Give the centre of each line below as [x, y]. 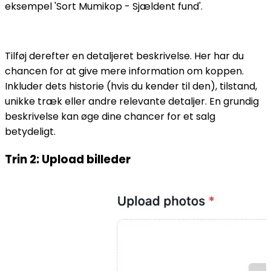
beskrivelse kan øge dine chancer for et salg [110, 117]
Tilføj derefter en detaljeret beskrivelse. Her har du [124, 56]
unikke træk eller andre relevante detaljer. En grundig [132, 102]
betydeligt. [30, 132]
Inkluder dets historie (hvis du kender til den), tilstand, [131, 87]
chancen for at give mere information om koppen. [124, 71]
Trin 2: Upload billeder [68, 160]
